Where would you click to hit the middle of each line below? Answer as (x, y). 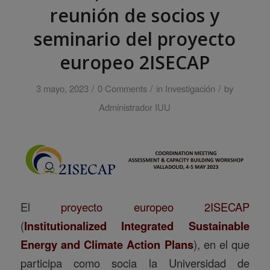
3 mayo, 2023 (63, 88)
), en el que (221, 244)
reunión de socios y (135, 15)
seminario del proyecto (135, 39)
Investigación (190, 88)
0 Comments (123, 88)
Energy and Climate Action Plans (107, 245)
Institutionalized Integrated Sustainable (137, 226)
